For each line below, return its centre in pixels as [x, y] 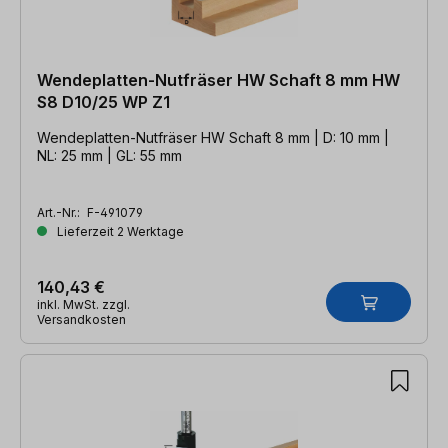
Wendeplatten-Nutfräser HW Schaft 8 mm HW [218, 79]
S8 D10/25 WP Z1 [103, 101]
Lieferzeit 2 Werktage [119, 231]
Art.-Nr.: [60, 212]
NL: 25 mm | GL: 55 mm [109, 155]
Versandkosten [81, 319]
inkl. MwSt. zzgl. [83, 304]
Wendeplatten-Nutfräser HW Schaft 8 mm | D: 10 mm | [213, 137]
